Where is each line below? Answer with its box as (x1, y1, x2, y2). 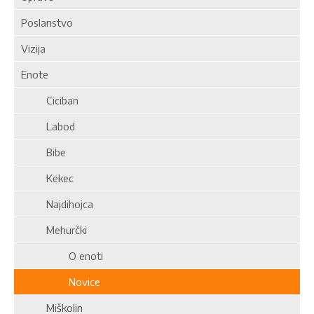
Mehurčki (21, 224, 87, 236)
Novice (21, 275, 100, 288)
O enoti (21, 250, 103, 262)
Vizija (21, 42, 46, 55)
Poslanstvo (21, 16, 73, 29)
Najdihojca (21, 198, 93, 210)
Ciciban (21, 94, 78, 107)
